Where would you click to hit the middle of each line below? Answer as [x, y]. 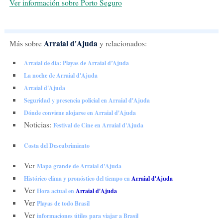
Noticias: [38, 124]
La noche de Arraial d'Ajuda [60, 75]
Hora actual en [56, 191]
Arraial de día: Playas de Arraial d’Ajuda [76, 63]
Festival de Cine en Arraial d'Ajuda [98, 125]
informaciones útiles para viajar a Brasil [87, 216]
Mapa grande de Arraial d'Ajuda [79, 166]
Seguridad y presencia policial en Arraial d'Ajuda [87, 100]
